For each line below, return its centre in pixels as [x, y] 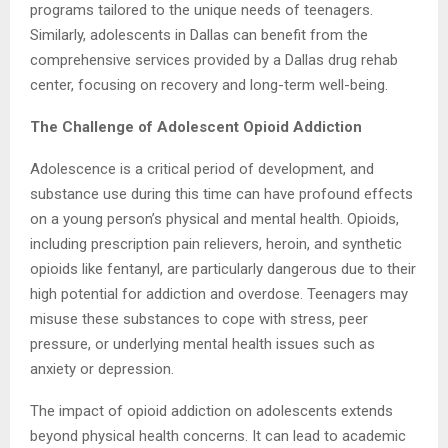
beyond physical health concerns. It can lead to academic [218, 436]
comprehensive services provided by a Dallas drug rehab [214, 60]
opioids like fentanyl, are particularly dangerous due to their [223, 269]
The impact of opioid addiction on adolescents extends [211, 411]
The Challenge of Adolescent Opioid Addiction [196, 127]
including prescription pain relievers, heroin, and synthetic [216, 244]
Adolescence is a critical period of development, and [202, 169]
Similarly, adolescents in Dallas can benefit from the [199, 35]
